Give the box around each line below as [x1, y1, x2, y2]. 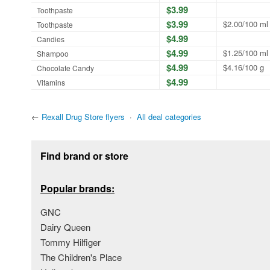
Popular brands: [40, 181, 115, 195]
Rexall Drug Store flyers [42, 110, 125, 122]
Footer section [31, 137, 99, 153]
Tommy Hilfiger [40, 235, 101, 248]
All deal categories [137, 110, 201, 122]
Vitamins [37, 77, 65, 87]
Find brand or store [40, 148, 128, 163]
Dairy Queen [40, 220, 90, 233]
